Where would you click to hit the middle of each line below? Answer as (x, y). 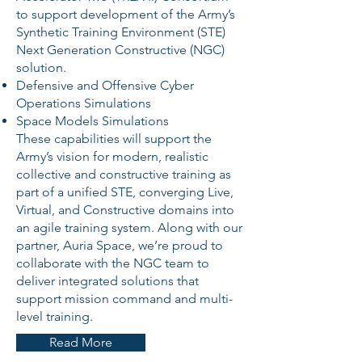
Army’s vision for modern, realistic (112, 156)
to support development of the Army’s (126, 14)
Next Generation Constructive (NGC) (120, 50)
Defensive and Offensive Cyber (105, 85)
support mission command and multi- (124, 299)
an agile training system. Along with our (129, 227)
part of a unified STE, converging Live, (125, 192)
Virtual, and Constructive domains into (125, 210)
